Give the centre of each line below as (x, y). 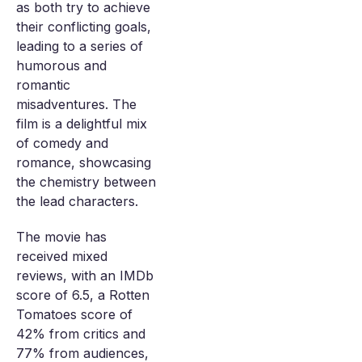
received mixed (62, 256)
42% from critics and (81, 334)
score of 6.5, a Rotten (83, 295)
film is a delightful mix (82, 124)
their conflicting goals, (84, 27)
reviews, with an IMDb (85, 276)
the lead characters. (77, 201)
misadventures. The (76, 104)
